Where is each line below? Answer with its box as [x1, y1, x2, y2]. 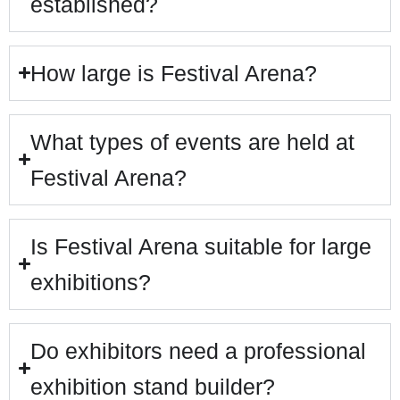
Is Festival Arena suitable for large [30, 233, 372, 259]
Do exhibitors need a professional [30, 337, 367, 363]
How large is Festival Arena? [30, 60, 318, 86]
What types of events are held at [30, 129, 355, 154]
